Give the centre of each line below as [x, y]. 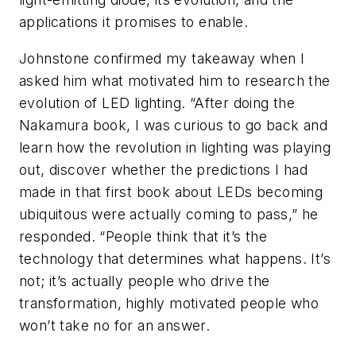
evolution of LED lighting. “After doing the [157, 103]
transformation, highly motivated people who [169, 303]
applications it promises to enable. [133, 21]
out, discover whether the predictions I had [164, 169]
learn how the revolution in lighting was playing [175, 147]
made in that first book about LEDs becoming [171, 192]
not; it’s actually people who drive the [145, 281]
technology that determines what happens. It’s [175, 258]
